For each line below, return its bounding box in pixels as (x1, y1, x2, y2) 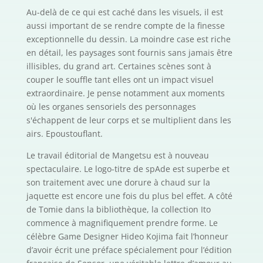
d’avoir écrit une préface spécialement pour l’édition (26, 244, 232, 256)
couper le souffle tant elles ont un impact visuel (26, 74, 214, 86)
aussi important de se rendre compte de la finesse (26, 20, 225, 32)
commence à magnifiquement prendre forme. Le (26, 217, 218, 229)
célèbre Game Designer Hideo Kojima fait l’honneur (26, 231, 228, 242)
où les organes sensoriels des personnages (26, 101, 196, 113)
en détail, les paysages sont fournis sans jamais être (26, 47, 232, 59)
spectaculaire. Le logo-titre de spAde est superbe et (26, 163, 230, 175)
